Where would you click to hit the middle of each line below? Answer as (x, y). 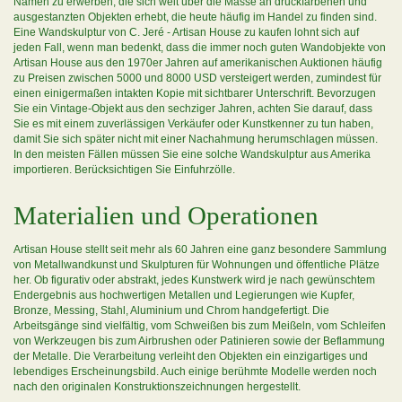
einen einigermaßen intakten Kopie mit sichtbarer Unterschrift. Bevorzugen (195, 93)
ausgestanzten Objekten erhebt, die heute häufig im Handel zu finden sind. (195, 17)
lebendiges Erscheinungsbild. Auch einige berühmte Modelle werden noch (195, 371)
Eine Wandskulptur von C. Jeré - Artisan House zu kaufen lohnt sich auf (186, 32)
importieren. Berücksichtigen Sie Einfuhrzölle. (124, 170)
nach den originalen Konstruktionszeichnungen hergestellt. (157, 387)
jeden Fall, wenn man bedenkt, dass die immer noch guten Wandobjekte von (200, 48)
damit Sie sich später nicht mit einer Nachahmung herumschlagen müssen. (196, 139)
